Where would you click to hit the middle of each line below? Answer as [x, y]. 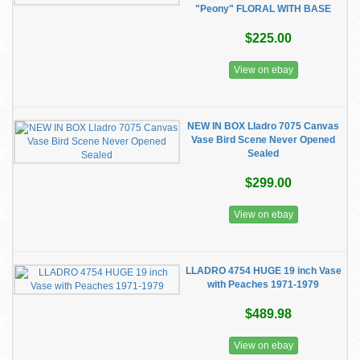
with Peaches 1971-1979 [263, 284]
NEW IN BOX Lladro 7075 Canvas [263, 126]
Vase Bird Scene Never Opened [263, 140]
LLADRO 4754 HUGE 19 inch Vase [263, 271]
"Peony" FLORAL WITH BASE [263, 9]
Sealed [263, 153]
